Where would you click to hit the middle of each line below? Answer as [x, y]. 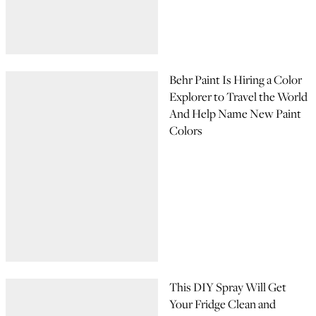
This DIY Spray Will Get [228, 287]
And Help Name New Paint [235, 114]
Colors [186, 130]
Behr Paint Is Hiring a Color [236, 80]
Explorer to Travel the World [238, 97]
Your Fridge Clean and [223, 304]
